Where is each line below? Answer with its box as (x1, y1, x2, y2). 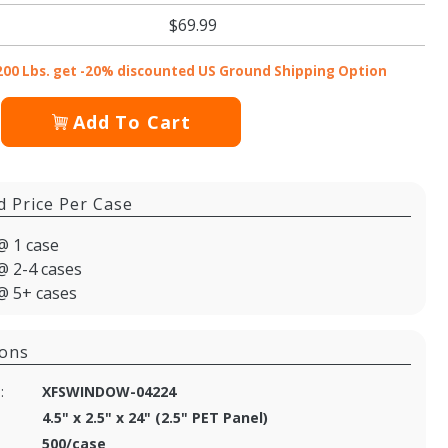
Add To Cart (72, 109, 191, 134)
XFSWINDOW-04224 (42, 381, 177, 401)
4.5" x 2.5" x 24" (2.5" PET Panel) (42, 407, 269, 427)
